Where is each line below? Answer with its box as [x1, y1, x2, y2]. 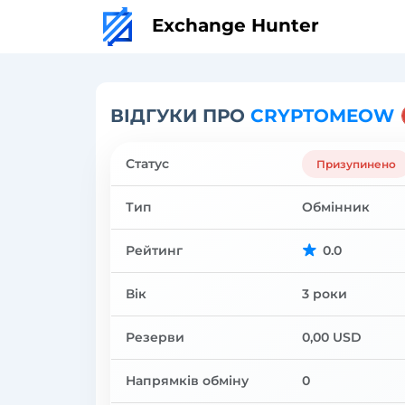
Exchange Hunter [146, 14, 319, 36]
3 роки [302, 285, 348, 302]
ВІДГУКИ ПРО [110, 104, 250, 127]
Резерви [126, 328, 184, 345]
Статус [126, 155, 169, 172]
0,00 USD [302, 328, 363, 345]
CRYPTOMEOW [250, 104, 394, 127]
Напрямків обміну [126, 372, 249, 389]
